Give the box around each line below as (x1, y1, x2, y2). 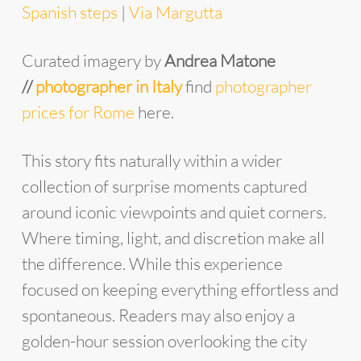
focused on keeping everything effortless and (21, 278, 338, 300)
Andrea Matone (164, 49, 276, 71)
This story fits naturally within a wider (21, 149, 282, 171)
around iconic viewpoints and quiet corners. (21, 201, 326, 222)
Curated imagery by (21, 49, 164, 71)
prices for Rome (21, 101, 135, 122)
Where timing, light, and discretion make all (21, 226, 325, 248)
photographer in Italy (35, 75, 182, 97)
